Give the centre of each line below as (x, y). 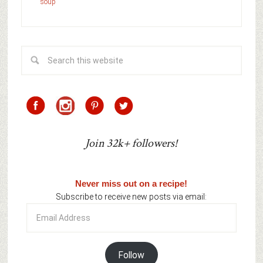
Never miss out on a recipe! (131, 184)
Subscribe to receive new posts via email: (131, 197)
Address (42, 222)
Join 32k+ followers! (131, 144)
